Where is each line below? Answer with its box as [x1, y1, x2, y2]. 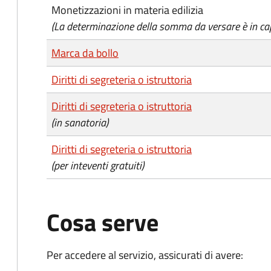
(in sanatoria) [51, 114, 108, 131]
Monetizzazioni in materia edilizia [51, 2, 203, 18]
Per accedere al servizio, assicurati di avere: [47, 247, 243, 263]
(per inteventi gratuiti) [51, 157, 144, 174]
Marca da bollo [51, 45, 119, 61]
